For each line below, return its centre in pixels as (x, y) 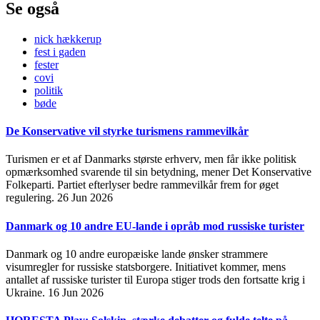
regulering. (31, 198)
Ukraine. (27, 292)
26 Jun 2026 (85, 198)
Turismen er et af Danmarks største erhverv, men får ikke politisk (151, 159)
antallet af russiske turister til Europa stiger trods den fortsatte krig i (155, 279)
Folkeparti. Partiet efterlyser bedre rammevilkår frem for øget (142, 185)
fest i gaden (60, 51)
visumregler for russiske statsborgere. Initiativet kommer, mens (146, 266)
